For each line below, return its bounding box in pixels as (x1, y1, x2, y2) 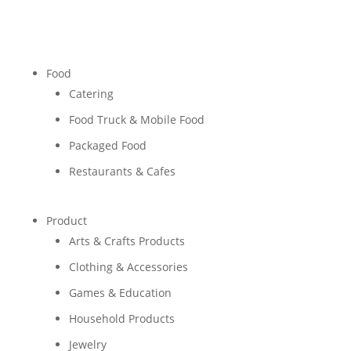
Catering (68, 86, 114, 101)
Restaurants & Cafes (68, 164, 175, 179)
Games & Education (68, 285, 172, 300)
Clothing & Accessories (68, 259, 188, 274)
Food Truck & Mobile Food (68, 112, 204, 127)
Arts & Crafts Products (68, 233, 185, 248)
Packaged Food (68, 138, 147, 153)
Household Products (68, 311, 175, 326)
